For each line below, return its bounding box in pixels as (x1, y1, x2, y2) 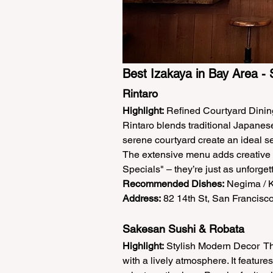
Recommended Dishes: (122, 178, 224, 190)
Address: (122, 193, 161, 205)
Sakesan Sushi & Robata (122, 222, 250, 236)
